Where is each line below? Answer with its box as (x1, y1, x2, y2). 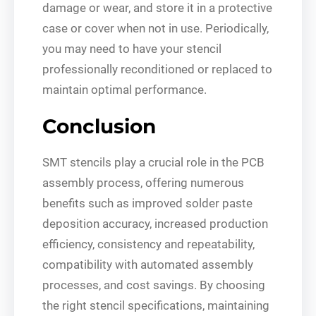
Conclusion (42, 114, 156, 138)
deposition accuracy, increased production (42, 216, 268, 231)
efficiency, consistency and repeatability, (42, 236, 255, 251)
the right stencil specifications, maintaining (42, 298, 269, 312)
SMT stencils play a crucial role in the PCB (42, 154, 265, 169)
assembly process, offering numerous (42, 175, 244, 190)
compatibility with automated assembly (42, 257, 253, 272)
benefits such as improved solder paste (42, 195, 253, 210)
